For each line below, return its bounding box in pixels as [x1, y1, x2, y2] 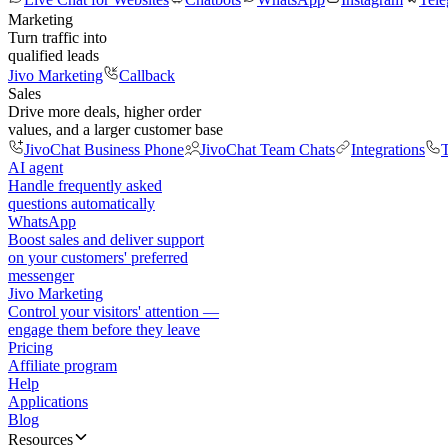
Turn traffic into [8, 29, 107, 46]
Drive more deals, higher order [8, 103, 201, 120]
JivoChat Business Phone [24, 141, 184, 158]
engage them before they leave [8, 321, 200, 338]
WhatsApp [8, 213, 76, 230]
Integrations [351, 141, 425, 158]
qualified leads [8, 47, 99, 64]
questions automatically [8, 195, 155, 212]
